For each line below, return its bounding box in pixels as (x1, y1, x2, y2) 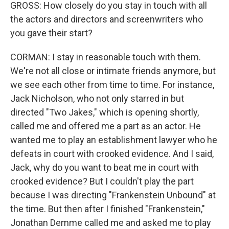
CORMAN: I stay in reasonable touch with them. (10, 52, 201, 62)
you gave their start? (10, 28, 93, 38)
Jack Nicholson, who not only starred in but (10, 93, 184, 104)
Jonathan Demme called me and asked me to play (10, 217, 211, 228)
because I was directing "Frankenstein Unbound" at (10, 190, 216, 200)
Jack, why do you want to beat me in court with (10, 162, 199, 173)
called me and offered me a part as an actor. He (10, 121, 201, 131)
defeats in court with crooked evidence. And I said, (10, 148, 214, 159)
